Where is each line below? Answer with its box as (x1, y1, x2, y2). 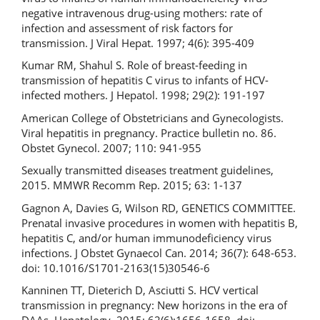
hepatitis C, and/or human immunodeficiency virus (21, 230, 271, 245)
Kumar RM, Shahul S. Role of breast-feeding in (21, 58, 247, 72)
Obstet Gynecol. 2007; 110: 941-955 (21, 140, 201, 155)
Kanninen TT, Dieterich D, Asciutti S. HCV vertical (21, 283, 259, 297)
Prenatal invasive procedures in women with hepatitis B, (21, 215, 298, 230)
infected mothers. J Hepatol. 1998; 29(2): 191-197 (21, 88, 265, 102)
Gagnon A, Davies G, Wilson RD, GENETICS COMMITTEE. (21, 200, 296, 215)
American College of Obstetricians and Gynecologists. (21, 110, 284, 125)
